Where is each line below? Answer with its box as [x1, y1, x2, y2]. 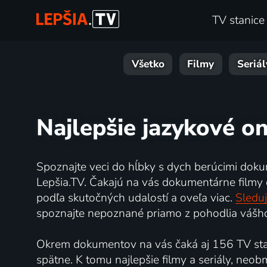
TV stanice [212, 13, 265, 29]
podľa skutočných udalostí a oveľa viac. [36, 190, 235, 206]
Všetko [131, 57, 164, 72]
